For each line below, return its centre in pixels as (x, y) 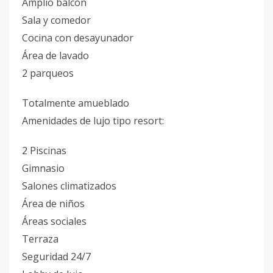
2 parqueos (48, 73)
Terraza (40, 239)
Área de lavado (55, 55)
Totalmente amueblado (76, 103)
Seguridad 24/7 (56, 257)
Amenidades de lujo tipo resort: (93, 121)
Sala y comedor (56, 20)
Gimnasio (43, 168)
